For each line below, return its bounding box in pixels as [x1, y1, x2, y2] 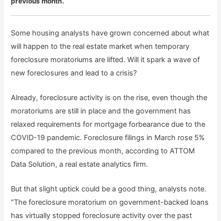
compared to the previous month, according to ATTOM [11, 147, 195, 156]
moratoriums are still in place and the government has [11, 107, 191, 116]
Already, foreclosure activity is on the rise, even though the [11, 93, 208, 103]
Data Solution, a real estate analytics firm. [11, 160, 148, 169]
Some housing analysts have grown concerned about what [11, 28, 210, 37]
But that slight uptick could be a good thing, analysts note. [11, 184, 207, 194]
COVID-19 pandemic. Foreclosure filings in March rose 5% [11, 133, 205, 143]
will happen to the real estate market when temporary [11, 41, 190, 51]
